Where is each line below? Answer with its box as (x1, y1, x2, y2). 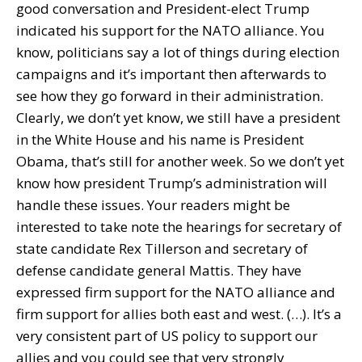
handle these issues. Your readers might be (16, 196, 290, 215)
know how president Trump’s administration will (16, 174, 327, 193)
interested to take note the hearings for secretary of (16, 217, 342, 237)
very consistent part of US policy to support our (16, 326, 318, 346)
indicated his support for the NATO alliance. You (16, 21, 325, 40)
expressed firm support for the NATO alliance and (16, 283, 335, 302)
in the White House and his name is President (16, 130, 304, 149)
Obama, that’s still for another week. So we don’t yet (16, 152, 344, 171)
